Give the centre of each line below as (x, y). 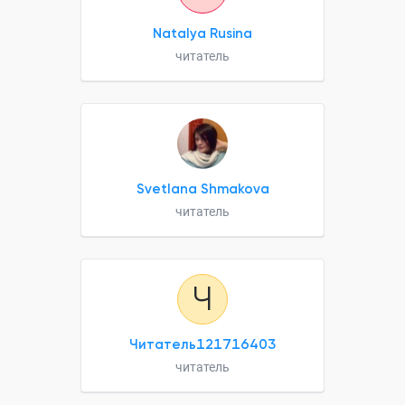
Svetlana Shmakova (202, 189)
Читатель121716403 (202, 345)
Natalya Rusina (202, 34)
